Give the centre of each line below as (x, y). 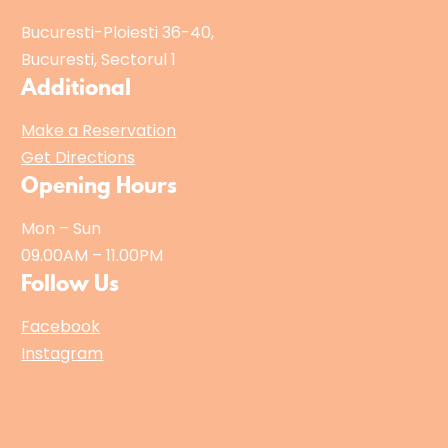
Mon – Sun (61, 229)
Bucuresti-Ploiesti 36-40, (118, 32)
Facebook (61, 327)
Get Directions (78, 158)
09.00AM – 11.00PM (92, 256)
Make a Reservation (99, 131)
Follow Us (70, 283)
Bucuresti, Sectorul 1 (99, 59)
